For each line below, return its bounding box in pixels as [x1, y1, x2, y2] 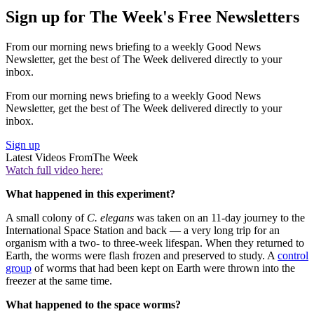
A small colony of [6, 211, 87, 224]
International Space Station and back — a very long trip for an [6, 224, 280, 236]
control [278, 249, 308, 261]
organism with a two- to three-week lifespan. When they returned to [6, 236, 304, 249]
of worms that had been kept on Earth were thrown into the [32, 261, 295, 274]
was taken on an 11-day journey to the [134, 211, 305, 224]
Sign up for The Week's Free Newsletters [6, 7, 299, 26]
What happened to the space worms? [6, 298, 181, 310]
